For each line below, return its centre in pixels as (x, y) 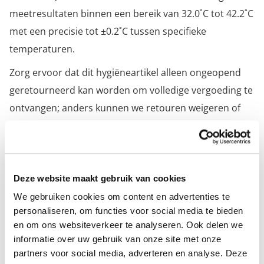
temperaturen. (42, 49)
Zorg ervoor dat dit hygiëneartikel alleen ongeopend (125, 72)
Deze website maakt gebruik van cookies (100, 178)
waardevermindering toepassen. (82, 126)
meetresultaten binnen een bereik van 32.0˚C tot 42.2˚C (131, 14)
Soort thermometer (63, 230)
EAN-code (40, 203)
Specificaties (54, 161)
